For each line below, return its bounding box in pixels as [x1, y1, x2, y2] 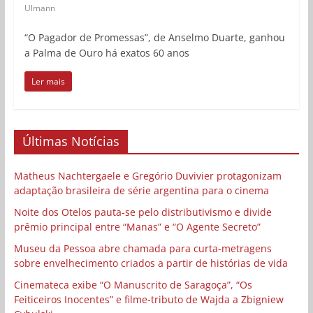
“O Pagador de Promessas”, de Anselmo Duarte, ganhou [24, 30, 285, 44]
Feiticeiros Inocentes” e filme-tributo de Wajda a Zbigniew [13, 292, 284, 306]
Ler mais [31, 75, 65, 87]
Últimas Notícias [22, 132, 119, 150]
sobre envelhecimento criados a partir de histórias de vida [13, 256, 288, 270]
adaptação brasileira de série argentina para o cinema [13, 183, 269, 197]
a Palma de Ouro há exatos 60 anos [24, 45, 189, 59]
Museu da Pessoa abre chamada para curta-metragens [13, 241, 272, 255]
